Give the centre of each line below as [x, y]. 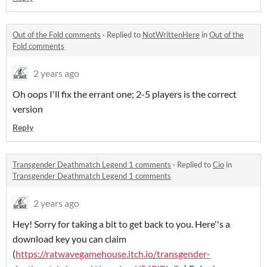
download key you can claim [69, 239]
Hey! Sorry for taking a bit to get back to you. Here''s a [121, 224]
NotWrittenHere [171, 35]
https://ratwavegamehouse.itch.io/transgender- [113, 254]
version [28, 109]
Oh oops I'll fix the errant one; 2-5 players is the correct [125, 94]
